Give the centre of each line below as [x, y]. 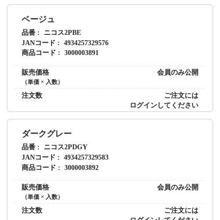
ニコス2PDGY [66, 147]
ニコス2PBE [63, 32]
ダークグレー [46, 134]
